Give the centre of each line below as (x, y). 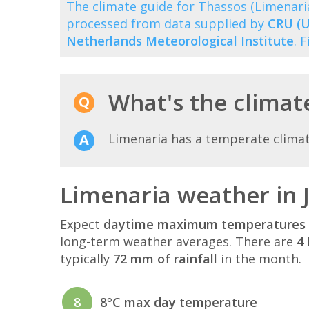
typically (87, 258)
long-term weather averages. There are (178, 241)
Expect (82, 224)
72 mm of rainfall (165, 258)
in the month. (259, 258)
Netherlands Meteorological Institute (180, 40)
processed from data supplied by (167, 23)
